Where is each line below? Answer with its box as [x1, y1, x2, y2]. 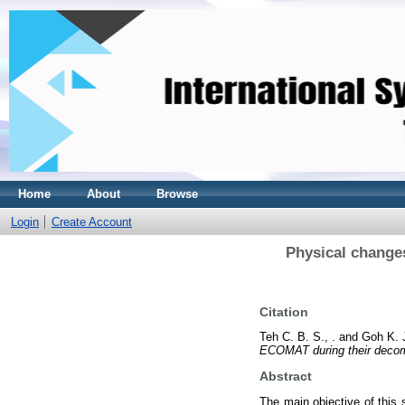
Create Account [52, 215, 132, 229]
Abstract [259, 369, 312, 384]
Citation [259, 304, 308, 319]
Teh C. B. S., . [259, 330, 335, 344]
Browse [156, 187, 198, 201]
